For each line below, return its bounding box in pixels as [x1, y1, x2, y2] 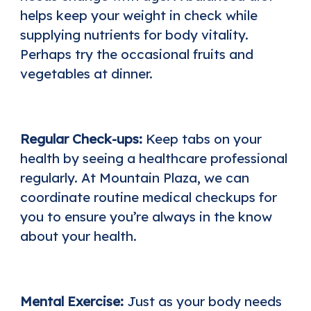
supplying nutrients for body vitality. [19, 26, 249, 43]
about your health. [19, 227, 137, 244]
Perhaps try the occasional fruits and [19, 45, 253, 62]
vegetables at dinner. [19, 65, 153, 82]
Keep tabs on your [145, 130, 262, 147]
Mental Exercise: [19, 292, 127, 310]
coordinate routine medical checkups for [19, 188, 277, 205]
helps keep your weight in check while [19, 6, 258, 24]
